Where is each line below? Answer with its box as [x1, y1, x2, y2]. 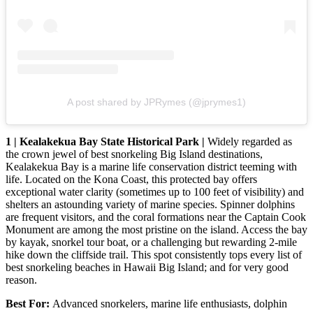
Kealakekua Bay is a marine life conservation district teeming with [6, 160, 297, 173]
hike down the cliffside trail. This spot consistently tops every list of [6, 248, 302, 261]
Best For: [6, 297, 52, 310]
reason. [6, 273, 37, 286]
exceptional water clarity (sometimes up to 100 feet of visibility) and [6, 185, 304, 198]
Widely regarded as [208, 135, 292, 147]
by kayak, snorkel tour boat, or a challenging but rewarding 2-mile [6, 235, 297, 248]
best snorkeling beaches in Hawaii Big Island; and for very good [6, 261, 289, 273]
